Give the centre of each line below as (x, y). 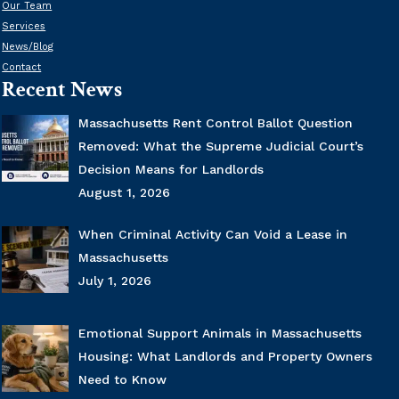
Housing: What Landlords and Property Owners (225, 356)
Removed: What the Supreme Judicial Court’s (220, 147)
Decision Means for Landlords (171, 170)
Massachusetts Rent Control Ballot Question (215, 123)
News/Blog (28, 47)
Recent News (62, 90)
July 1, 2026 (114, 281)
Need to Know (122, 379)
